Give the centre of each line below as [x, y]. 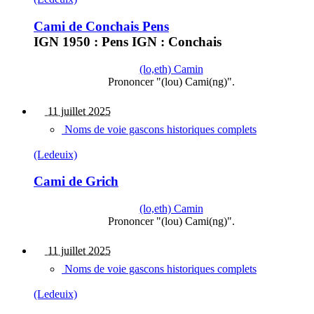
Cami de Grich [76, 182]
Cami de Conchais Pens [101, 26]
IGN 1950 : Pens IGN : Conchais [128, 41]
